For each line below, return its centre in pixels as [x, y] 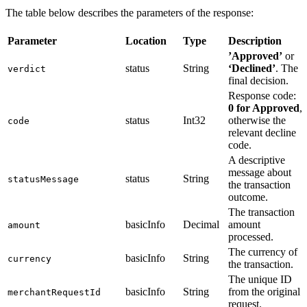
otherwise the [257, 120]
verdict [27, 69]
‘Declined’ [252, 68]
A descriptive [257, 160]
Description [255, 40]
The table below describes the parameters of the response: [130, 12]
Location [146, 40]
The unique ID [260, 279]
